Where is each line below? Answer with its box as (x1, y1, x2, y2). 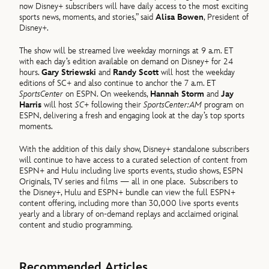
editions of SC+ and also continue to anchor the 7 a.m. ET (19, 77, 216, 88)
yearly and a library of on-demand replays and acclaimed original (19, 209, 239, 220)
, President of (204, 11, 249, 22)
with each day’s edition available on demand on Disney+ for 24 (19, 56, 234, 67)
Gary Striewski (41, 67, 99, 77)
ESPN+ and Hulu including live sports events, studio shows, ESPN (19, 166, 244, 177)
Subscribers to (190, 177, 238, 187)
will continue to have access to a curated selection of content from (19, 155, 248, 166)
